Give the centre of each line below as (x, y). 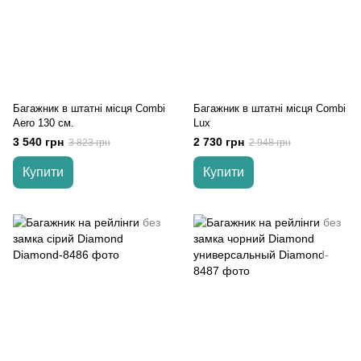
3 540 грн (38, 142)
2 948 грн (270, 143)
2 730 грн (219, 142)
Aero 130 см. (44, 123)
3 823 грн (89, 143)
